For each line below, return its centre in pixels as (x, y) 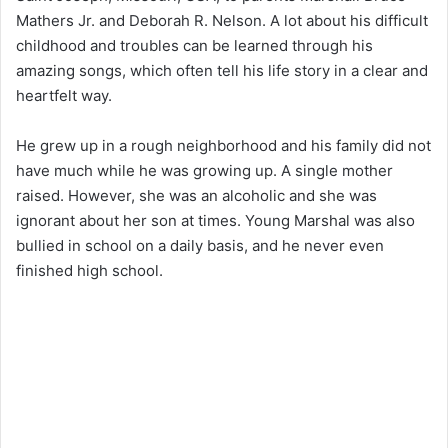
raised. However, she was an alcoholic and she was (196, 196)
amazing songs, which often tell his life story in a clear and (222, 71)
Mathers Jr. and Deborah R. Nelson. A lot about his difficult (222, 21)
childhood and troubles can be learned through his (194, 46)
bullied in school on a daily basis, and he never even (200, 246)
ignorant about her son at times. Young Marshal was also (215, 221)
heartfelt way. (64, 96)
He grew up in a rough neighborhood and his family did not (223, 146)
